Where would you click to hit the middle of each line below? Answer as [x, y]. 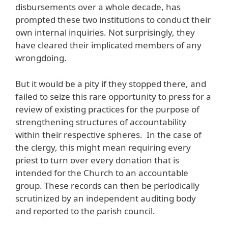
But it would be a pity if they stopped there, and [111, 83]
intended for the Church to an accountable [102, 173]
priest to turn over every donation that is [97, 160]
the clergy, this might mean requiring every [103, 147]
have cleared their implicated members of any [108, 45]
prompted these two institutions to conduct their [113, 20]
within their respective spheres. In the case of [108, 134]
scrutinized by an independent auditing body [106, 198]
